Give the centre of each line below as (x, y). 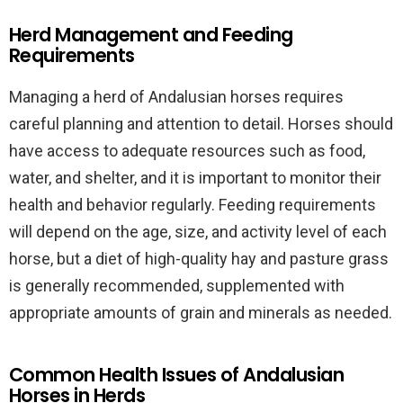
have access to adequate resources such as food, (187, 151)
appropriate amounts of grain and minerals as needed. (201, 313)
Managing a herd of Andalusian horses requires (176, 97)
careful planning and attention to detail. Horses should (201, 124)
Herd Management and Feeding (151, 35)
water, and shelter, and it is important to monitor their (195, 178)
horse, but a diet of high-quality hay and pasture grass (199, 259)
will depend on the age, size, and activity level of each (198, 232)
